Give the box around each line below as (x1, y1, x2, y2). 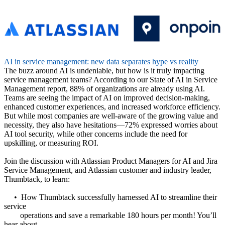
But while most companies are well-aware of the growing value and (4, 111, 218, 120)
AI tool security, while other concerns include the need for (4, 129, 187, 138)
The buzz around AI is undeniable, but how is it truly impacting (4, 66, 204, 75)
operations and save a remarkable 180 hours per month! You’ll (4, 210, 216, 219)
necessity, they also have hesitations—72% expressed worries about (4, 120, 217, 129)
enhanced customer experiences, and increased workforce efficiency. (4, 102, 220, 111)
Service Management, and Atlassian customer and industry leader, (4, 165, 211, 174)
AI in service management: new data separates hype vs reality (4, 57, 198, 66)
